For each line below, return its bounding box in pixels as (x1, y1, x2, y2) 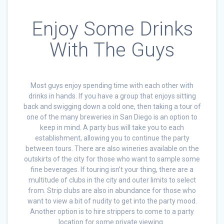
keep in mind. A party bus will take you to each (40, 123, 184, 131)
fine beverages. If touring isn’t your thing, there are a (30, 165, 193, 173)
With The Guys (49, 38, 174, 61)
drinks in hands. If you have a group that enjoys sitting (28, 91, 196, 100)
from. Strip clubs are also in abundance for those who (28, 186, 196, 194)
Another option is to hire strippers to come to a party (30, 207, 194, 215)
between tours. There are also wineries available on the (25, 144, 199, 152)
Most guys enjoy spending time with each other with (30, 81, 193, 89)
